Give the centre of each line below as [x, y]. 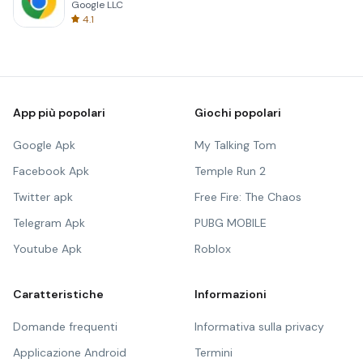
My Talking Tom [235, 145]
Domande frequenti [65, 327]
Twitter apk [43, 197]
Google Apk [44, 145]
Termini [214, 352]
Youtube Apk [47, 249]
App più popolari [59, 113]
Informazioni [231, 294]
